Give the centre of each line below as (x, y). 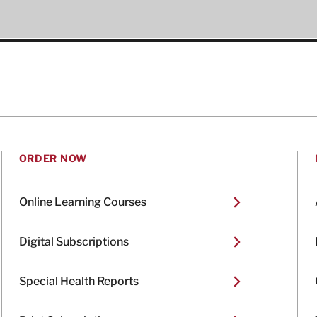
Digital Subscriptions (74, 242)
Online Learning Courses (82, 202)
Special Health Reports (79, 281)
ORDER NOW (53, 158)
